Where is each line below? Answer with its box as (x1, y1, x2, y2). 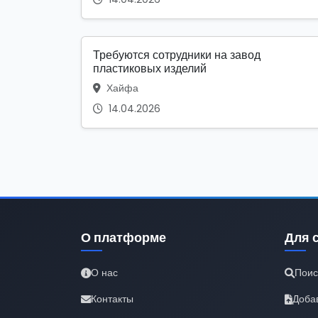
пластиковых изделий (93, 60, 207, 77)
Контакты (91, 292, 133, 307)
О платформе (81, 229, 166, 247)
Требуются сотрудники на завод (93, 47, 261, 64)
